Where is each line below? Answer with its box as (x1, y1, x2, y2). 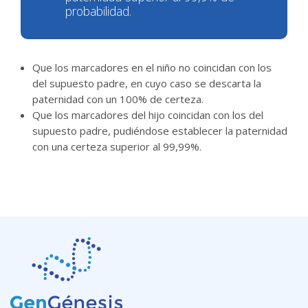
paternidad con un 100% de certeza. (32, 92, 203, 106)
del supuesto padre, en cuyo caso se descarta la (32, 76, 261, 90)
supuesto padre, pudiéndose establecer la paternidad (32, 124, 287, 137)
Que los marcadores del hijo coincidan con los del (32, 108, 263, 122)
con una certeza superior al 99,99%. (32, 140, 201, 153)
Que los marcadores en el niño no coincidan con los (32, 60, 272, 74)
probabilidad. (65, 3, 131, 19)
